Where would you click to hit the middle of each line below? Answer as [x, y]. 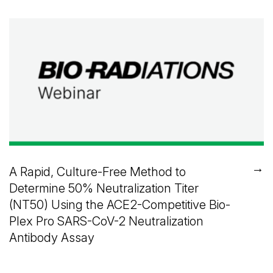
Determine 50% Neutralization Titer [104, 188]
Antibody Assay [52, 237]
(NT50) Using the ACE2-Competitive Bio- [120, 204]
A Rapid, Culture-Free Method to [97, 171]
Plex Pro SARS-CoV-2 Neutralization [106, 221]
